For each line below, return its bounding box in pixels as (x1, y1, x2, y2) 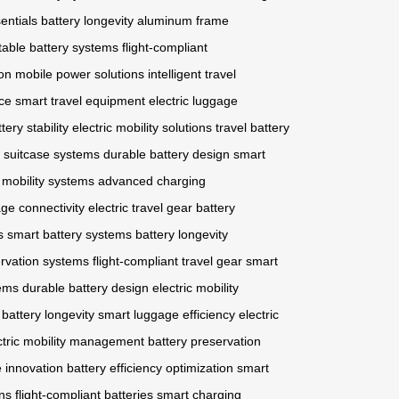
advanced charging (98, 174, 206, 189)
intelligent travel (148, 67, 236, 82)
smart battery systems (7, 227, 132, 242)
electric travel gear (88, 200, 192, 216)
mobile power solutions (15, 67, 144, 82)
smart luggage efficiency (98, 307, 235, 322)
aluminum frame (137, 13, 229, 28)
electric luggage (149, 94, 238, 109)
